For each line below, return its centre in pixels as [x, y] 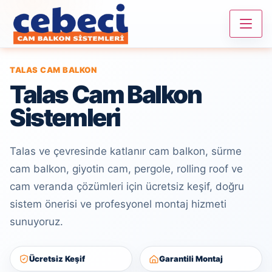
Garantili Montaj [191, 258]
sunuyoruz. [36, 222]
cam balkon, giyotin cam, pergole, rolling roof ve [126, 169]
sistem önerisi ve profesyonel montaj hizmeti [118, 204]
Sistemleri [65, 117]
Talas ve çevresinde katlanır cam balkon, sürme [126, 151]
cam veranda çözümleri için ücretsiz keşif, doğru [127, 186]
